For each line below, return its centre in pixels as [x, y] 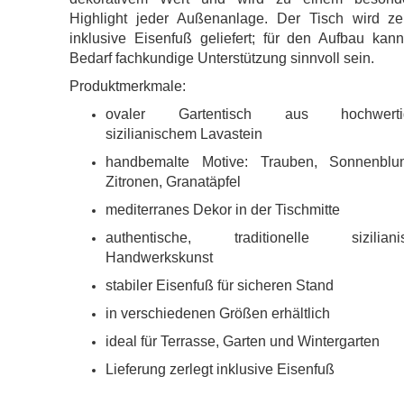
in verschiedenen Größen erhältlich [218, 313]
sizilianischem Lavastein [184, 134]
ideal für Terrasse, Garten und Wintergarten [243, 341]
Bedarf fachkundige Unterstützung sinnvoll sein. [222, 58]
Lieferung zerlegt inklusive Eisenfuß [220, 369]
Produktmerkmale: [128, 86]
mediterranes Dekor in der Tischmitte [223, 210]
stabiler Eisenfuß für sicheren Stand [220, 285]
